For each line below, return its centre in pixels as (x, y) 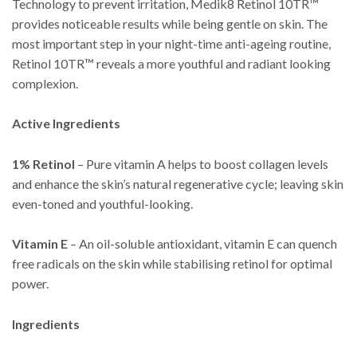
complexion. (45, 83)
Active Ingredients (66, 124)
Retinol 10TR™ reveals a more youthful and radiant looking (171, 63)
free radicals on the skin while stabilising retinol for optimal (172, 264)
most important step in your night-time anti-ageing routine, (171, 43)
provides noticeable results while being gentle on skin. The (170, 23)
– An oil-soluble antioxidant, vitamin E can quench (202, 244)
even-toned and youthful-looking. (102, 203)
